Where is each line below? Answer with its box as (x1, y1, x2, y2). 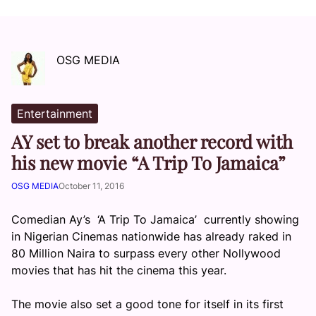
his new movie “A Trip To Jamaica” (11, 150, 286, 174)
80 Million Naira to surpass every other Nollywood (11, 246, 281, 260)
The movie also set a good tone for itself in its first (11, 297, 284, 311)
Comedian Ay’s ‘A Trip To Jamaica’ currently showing (11, 212, 299, 226)
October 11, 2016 (59, 181, 124, 191)
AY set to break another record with (11, 129, 293, 153)
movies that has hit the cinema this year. (11, 263, 226, 277)
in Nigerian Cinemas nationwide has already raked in (11, 229, 291, 243)
